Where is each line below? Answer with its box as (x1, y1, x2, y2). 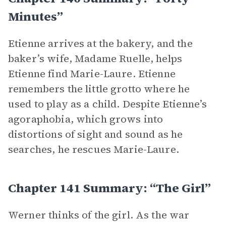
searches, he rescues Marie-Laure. (8, 142, 179, 156)
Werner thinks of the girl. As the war (8, 208, 190, 222)
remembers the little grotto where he (8, 82, 190, 96)
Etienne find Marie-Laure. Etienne (8, 67, 176, 81)
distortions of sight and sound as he (8, 127, 183, 141)
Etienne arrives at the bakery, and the (8, 36, 193, 50)
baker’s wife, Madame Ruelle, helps (8, 51, 183, 66)
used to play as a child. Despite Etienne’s (8, 97, 207, 111)
